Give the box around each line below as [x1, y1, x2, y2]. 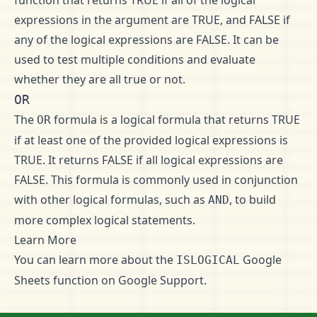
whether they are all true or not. [14, 71, 185, 87]
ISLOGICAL [176, 253, 240, 267]
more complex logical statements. [14, 212, 195, 228]
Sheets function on [14, 272, 118, 288]
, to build [229, 192, 276, 207]
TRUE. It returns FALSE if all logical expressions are [14, 152, 283, 168]
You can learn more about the [14, 252, 176, 267]
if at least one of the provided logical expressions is [14, 132, 288, 148]
